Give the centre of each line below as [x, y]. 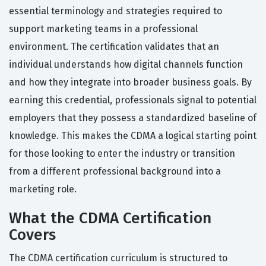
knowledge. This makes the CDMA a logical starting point [133, 136]
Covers [32, 235]
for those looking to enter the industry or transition [122, 154]
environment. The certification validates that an [114, 47]
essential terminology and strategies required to [115, 11]
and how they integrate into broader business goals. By [130, 83]
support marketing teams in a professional [103, 29]
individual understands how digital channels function [126, 65]
